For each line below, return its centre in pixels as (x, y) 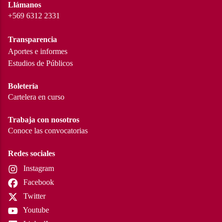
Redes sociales (31, 153)
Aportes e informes (38, 51)
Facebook (38, 182)
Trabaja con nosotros (44, 119)
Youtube (35, 210)
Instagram (38, 168)
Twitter (33, 196)
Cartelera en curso (36, 97)
